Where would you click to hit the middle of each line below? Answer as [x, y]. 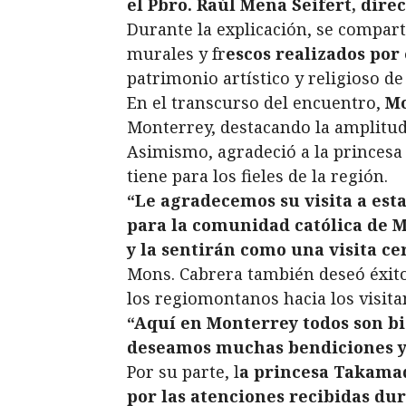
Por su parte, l [183, 371]
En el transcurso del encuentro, [256, 102]
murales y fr [176, 53]
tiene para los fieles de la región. [257, 175]
